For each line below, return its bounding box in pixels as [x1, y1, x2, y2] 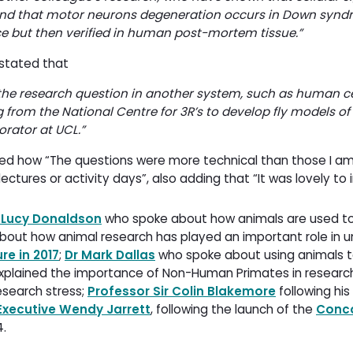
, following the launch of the [150, 300, 316, 318]
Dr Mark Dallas [65, 246, 155, 263]
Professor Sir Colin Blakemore [87, 282, 276, 299]
